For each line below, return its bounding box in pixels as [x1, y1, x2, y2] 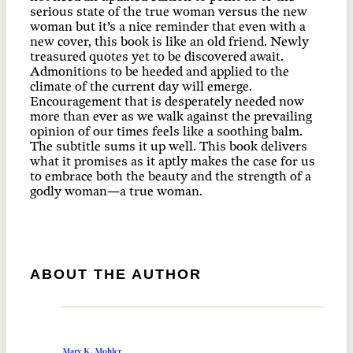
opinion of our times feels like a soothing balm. [30, 124, 303, 139]
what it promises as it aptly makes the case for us [30, 154, 315, 169]
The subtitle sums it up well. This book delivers [30, 139, 307, 154]
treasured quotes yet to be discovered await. [30, 49, 284, 65]
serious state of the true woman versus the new [30, 4, 307, 20]
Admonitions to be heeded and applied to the [30, 64, 289, 80]
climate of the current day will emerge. [30, 79, 252, 95]
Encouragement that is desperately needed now [30, 94, 304, 110]
